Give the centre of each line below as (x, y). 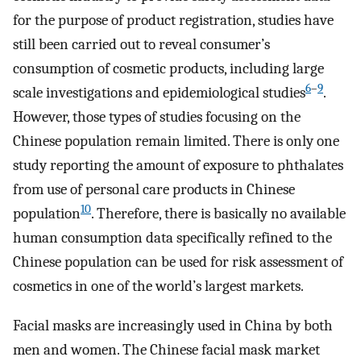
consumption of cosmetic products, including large (168, 68)
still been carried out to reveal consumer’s (141, 44)
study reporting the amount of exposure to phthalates (178, 165)
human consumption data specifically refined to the (172, 237)
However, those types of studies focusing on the (157, 116)
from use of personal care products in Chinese (154, 189)
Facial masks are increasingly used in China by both (173, 325)
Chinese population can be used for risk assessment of (178, 261)
